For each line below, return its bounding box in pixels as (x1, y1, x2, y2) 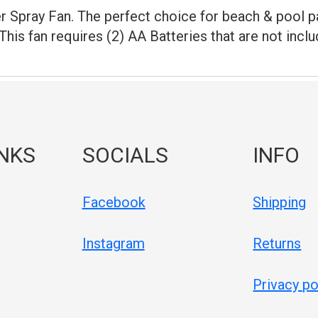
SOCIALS (82, 142, 168, 168)
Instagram (82, 234, 145, 252)
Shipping (253, 193, 307, 211)
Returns (253, 234, 302, 252)
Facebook (82, 193, 146, 211)
